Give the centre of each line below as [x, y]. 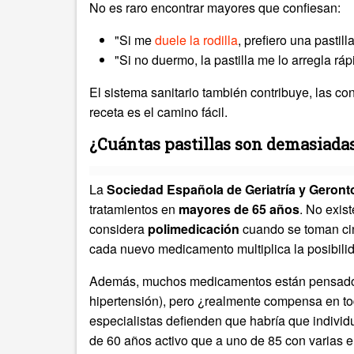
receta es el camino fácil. [158, 112]
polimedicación [194, 229]
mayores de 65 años [239, 209]
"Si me [135, 40]
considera [119, 229]
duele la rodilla [196, 40]
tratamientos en [134, 209]
